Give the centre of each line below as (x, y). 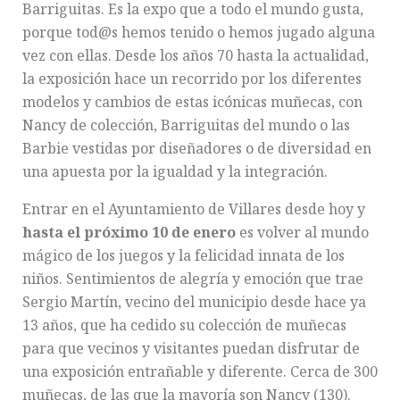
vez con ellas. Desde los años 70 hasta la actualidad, (196, 55)
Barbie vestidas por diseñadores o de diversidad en (197, 148)
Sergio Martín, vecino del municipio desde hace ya (194, 301)
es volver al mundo (304, 232)
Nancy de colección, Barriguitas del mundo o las (186, 125)
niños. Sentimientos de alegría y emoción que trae (193, 278)
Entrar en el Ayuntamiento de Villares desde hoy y (194, 208)
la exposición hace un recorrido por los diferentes (192, 78)
